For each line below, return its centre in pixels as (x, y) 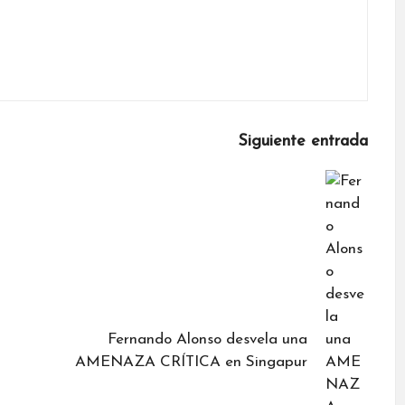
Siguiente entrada (302, 141)
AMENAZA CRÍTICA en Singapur (192, 362)
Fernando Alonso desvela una (208, 339)
